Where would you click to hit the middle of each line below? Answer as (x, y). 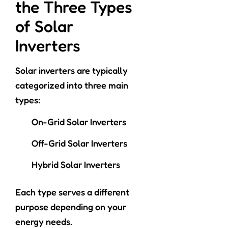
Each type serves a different (72, 192)
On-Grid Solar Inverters (79, 122)
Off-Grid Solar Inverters (79, 143)
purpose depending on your (71, 207)
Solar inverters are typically (72, 70)
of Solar (44, 26)
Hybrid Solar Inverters (76, 165)
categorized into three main (72, 85)
